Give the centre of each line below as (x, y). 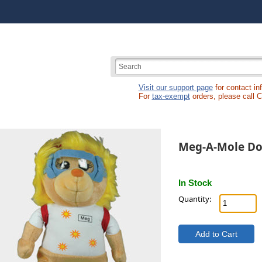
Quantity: (194, 199)
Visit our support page (175, 87)
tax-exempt (171, 96)
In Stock (195, 182)
